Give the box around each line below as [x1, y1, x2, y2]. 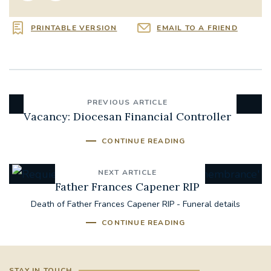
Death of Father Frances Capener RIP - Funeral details [31, 198, 240, 211]
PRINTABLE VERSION [31, 23, 117, 33]
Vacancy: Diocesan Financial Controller [24, 109, 231, 124]
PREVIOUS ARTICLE [87, 97, 168, 108]
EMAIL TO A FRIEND [157, 23, 238, 33]
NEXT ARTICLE [97, 168, 157, 178]
